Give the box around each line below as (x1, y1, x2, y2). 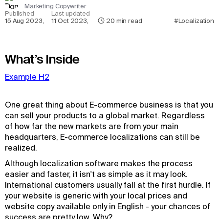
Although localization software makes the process (5, 159, 193, 168)
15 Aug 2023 (5, 17, 43, 24)
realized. (5, 143, 39, 152)
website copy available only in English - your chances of (5, 202, 210, 211)
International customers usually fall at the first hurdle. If (5, 180, 211, 189)
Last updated (51, 10, 90, 17)
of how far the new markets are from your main (5, 122, 178, 131)
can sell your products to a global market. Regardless (5, 111, 205, 120)
